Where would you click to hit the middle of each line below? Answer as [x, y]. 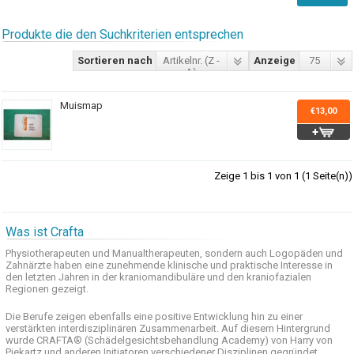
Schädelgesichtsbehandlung [154, 340]
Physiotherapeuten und [58, 253]
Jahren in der [88, 277]
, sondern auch [234, 253]
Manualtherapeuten [156, 253]
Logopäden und [307, 253]
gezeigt [69, 289]
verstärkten [31, 328]
